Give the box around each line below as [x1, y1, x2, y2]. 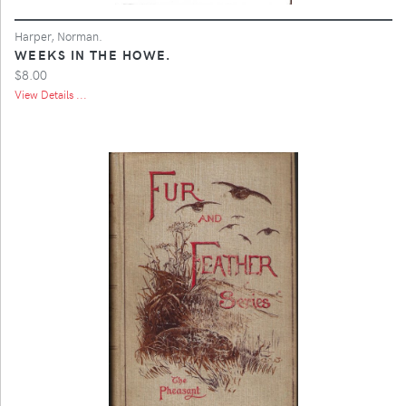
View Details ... [14, 86, 87, 101]
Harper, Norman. [14, 27, 102, 43]
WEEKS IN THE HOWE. [14, 44, 171, 63]
